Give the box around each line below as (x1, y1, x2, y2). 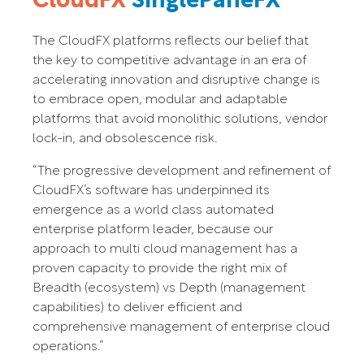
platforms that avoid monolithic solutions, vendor (32, 114, 327, 126)
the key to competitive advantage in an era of (32, 55, 306, 67)
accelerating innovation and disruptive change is (32, 75, 320, 87)
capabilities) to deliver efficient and (32, 302, 242, 314)
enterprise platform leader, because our (32, 224, 273, 236)
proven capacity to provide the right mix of (32, 263, 287, 275)
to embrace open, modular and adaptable (32, 94, 288, 106)
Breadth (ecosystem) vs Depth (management (32, 283, 305, 295)
